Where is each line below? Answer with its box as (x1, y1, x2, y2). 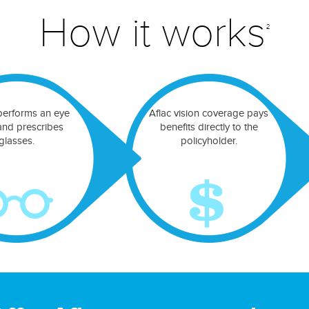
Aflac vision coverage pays (149, 108, 268, 119)
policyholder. (180, 135, 237, 147)
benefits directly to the (159, 121, 258, 133)
